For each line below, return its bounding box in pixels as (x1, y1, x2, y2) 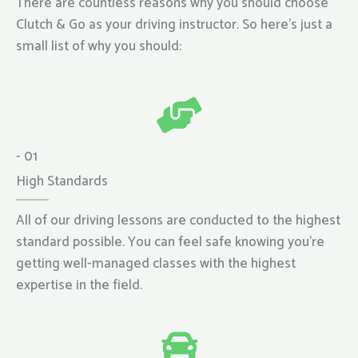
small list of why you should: (16, 35, 181, 58)
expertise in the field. (16, 273, 142, 296)
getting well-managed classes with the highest (16, 252, 296, 275)
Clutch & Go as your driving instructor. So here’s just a (16, 14, 332, 37)
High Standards (16, 169, 108, 193)
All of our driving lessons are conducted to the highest (16, 209, 340, 232)
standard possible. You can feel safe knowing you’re (16, 230, 324, 253)
